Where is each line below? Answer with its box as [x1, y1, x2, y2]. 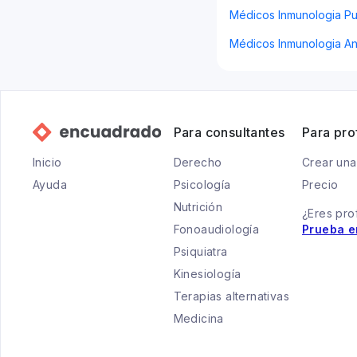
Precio [302, 178, 339, 191]
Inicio [33, 155, 62, 169]
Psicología [173, 178, 231, 191]
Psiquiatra [173, 245, 228, 258]
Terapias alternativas [173, 289, 290, 303]
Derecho [173, 155, 222, 169]
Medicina [173, 312, 224, 325]
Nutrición [173, 200, 223, 214]
